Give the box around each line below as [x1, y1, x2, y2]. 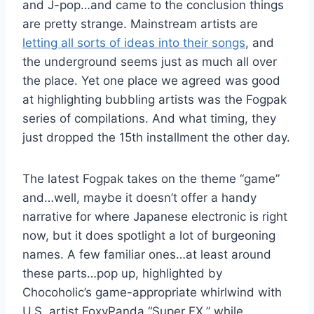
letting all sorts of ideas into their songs [22, 35, 245, 50]
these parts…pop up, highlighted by [22, 266, 222, 280]
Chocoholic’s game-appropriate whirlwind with [22, 285, 282, 299]
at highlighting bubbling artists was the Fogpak [22, 92, 287, 107]
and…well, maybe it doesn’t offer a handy [22, 190, 257, 205]
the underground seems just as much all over [22, 54, 277, 69]
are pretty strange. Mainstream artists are [22, 16, 258, 31]
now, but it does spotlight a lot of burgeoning [22, 228, 275, 243]
